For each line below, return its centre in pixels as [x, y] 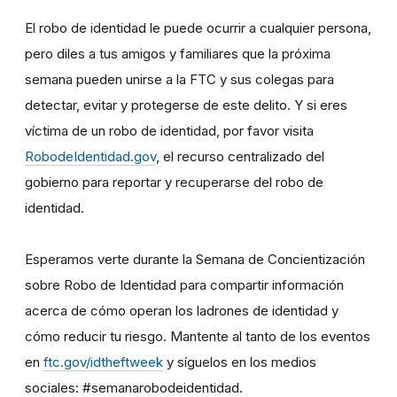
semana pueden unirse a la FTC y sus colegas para [179, 79]
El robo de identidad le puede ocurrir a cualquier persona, [198, 27]
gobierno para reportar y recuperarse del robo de [174, 182]
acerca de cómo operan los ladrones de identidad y [182, 310]
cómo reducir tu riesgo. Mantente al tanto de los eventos [198, 336]
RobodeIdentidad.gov [90, 156]
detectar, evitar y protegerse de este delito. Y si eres [186, 105]
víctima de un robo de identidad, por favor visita [169, 130]
